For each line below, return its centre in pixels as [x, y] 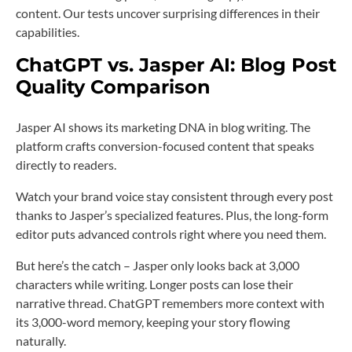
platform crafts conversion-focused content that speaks [165, 145]
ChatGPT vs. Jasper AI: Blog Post [176, 64]
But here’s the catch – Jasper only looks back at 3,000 [158, 265]
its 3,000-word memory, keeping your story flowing [153, 321]
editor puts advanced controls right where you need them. [171, 233]
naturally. [41, 340]
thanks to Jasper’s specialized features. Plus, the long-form [172, 214]
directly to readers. [66, 164]
